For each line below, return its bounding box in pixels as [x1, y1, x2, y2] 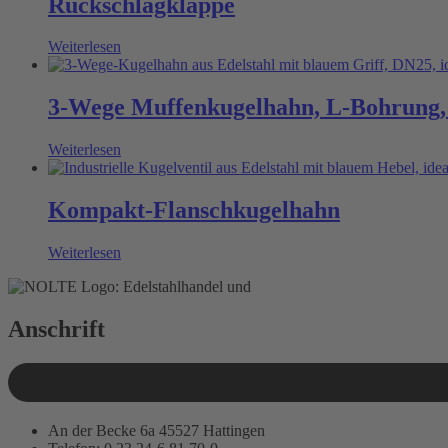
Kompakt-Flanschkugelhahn [48, 197, 340, 224]
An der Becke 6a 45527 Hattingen [48, 422, 265, 439]
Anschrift [8, 315, 105, 342]
